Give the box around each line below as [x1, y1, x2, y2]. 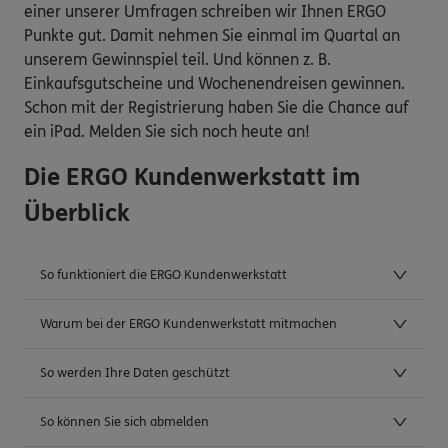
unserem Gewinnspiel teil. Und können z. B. [24, 49, 331, 69]
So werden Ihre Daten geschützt [40, 365, 230, 382]
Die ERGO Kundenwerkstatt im [24, 162, 360, 192]
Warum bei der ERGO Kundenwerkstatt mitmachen [40, 316, 337, 333]
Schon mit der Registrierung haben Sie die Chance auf [24, 97, 408, 117]
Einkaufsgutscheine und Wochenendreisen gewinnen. [24, 73, 405, 93]
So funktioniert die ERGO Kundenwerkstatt [40, 267, 287, 284]
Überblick [24, 198, 130, 228]
